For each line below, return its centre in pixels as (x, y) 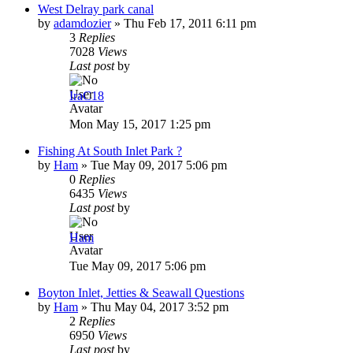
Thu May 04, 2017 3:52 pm (160, 307)
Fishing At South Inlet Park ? (110, 150)
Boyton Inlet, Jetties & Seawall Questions (141, 292)
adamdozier (82, 23)
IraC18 (87, 95)
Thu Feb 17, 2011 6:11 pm (190, 23)
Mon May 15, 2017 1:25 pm (140, 124)
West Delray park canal (96, 9)
